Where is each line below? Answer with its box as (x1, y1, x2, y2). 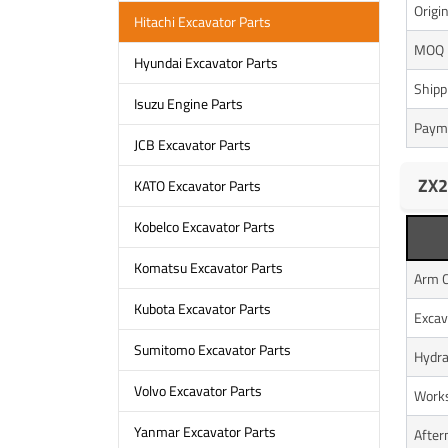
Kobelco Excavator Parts (133, 216, 275, 238)
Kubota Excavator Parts (133, 298, 271, 320)
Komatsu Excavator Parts (133, 257, 283, 279)
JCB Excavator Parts (133, 134, 251, 156)
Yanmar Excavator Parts (133, 421, 276, 443)
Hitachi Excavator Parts (133, 11, 271, 33)
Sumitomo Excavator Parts (133, 339, 291, 361)
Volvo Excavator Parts (133, 380, 262, 402)
